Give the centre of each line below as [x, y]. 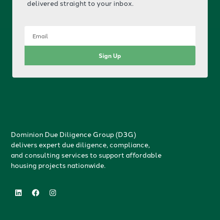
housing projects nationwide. [58, 165]
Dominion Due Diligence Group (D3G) [74, 134]
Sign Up [110, 55]
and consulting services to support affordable [86, 155]
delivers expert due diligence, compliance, [81, 145]
